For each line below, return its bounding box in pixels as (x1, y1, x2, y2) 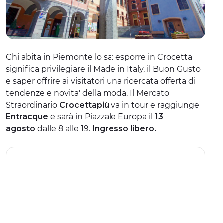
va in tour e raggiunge (111, 100, 199, 110)
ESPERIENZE (17, 7, 73, 18)
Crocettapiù (59, 100, 111, 110)
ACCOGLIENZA (17, 75, 82, 86)
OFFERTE (17, 52, 57, 63)
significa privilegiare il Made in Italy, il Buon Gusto (6, 64, 201, 74)
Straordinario (6, 100, 59, 110)
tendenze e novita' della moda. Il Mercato (6, 88, 169, 98)
